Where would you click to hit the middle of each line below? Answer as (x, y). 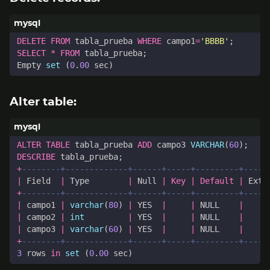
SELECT (31, 53)
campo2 (41, 217)
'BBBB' (215, 41)
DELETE (31, 41)
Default (217, 181)
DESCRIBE (36, 156)
